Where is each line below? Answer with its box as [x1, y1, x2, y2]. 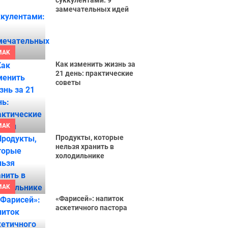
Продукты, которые [55, 133, 124, 141]
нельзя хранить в [55, 142, 115, 151]
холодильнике [55, 152, 105, 160]
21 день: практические [55, 69, 134, 77]
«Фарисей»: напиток [55, 194, 124, 203]
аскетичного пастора [55, 204, 128, 212]
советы [55, 78, 81, 87]
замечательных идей [55, 5, 129, 13]
